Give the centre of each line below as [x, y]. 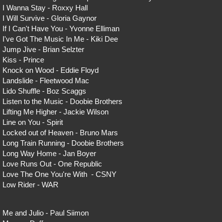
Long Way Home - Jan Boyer [49, 153]
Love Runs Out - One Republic [52, 164]
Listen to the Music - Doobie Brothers [62, 101]
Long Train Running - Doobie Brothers [63, 143]
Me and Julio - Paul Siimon [46, 213]
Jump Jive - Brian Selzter [43, 49]
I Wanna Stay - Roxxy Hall [45, 8]
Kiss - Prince [23, 60]
